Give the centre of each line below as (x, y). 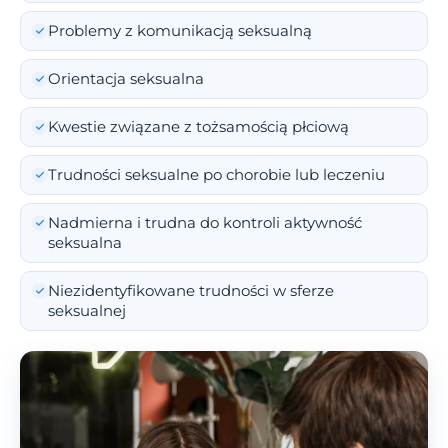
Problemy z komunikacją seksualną (180, 31)
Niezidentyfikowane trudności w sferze (191, 291)
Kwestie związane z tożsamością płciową (198, 127)
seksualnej (87, 311)
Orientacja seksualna (126, 79)
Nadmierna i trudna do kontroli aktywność (205, 223)
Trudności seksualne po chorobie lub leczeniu (216, 175)
